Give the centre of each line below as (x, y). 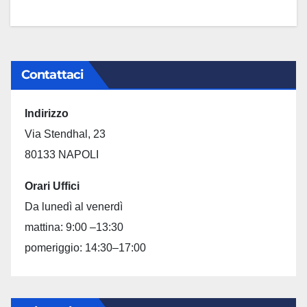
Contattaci (52, 75)
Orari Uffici (52, 186)
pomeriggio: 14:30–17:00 (85, 248)
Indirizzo (47, 113)
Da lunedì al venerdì (74, 207)
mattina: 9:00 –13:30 (74, 227)
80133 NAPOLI (62, 155)
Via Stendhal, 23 (65, 134)
